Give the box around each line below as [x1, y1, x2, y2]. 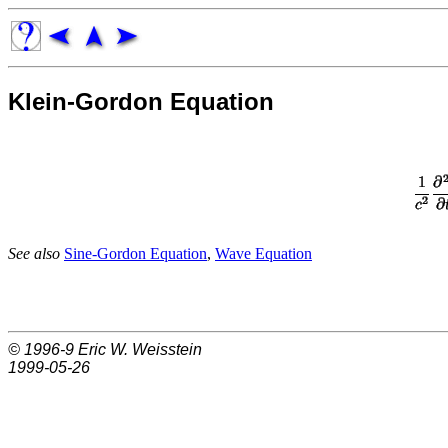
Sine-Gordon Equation [64, 244, 207, 262]
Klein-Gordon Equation [8, 87, 274, 115]
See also [8, 244, 64, 262]
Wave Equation [215, 244, 312, 262]
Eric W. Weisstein [78, 340, 202, 358]
